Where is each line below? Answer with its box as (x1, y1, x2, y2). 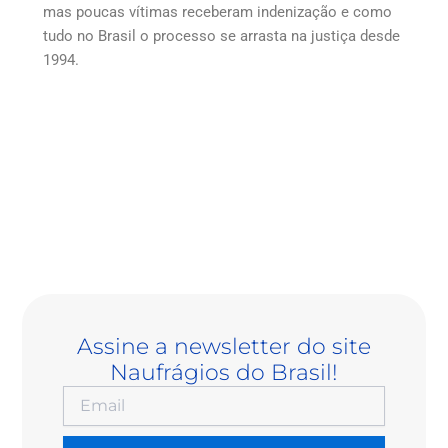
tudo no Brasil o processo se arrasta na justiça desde (42, 26, 400, 45)
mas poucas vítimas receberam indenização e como (42, 2, 392, 21)
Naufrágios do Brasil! (110, 358, 338, 386)
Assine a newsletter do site (77, 332, 371, 360)
